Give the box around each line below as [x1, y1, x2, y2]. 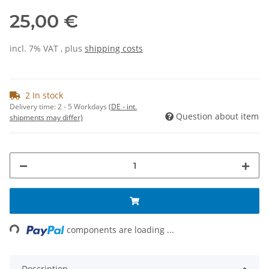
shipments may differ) [10, 112, 83, 123]
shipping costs [85, 43, 143, 55]
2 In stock [25, 89, 63, 101]
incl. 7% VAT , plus [10, 43, 85, 55]
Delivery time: [10, 101, 58, 112]
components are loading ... [67, 224, 175, 236]
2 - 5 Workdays [58, 101, 109, 112]
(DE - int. [109, 101, 137, 112]
